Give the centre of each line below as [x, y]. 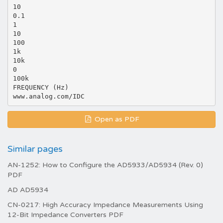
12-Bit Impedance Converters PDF [65, 215]
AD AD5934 [28, 190]
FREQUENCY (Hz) [41, 87]
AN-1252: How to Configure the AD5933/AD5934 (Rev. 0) [105, 165]
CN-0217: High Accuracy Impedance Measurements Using [105, 205]
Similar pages [35, 149]
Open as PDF [116, 119]
